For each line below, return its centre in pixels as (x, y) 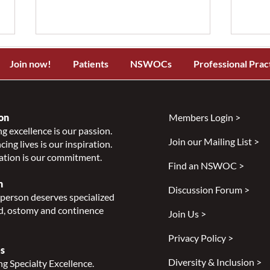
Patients (91, 64)
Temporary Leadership (105, 166)
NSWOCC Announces (103, 153)
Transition (75, 179)
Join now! (30, 64)
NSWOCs (151, 64)
